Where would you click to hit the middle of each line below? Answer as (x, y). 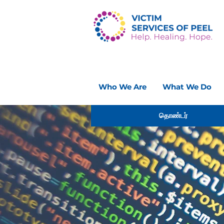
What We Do (187, 87)
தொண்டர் (173, 115)
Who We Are (122, 87)
